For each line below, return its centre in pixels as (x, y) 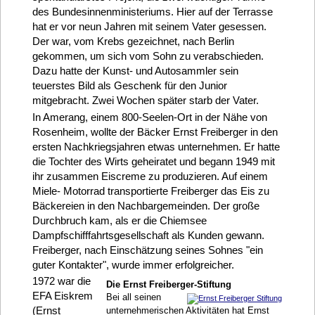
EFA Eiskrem (62, 295)
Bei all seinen (133, 297)
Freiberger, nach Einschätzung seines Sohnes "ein (147, 250)
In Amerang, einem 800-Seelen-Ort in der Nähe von (149, 117)
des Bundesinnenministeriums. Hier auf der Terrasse (152, 12)
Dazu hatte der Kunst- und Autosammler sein (135, 71)
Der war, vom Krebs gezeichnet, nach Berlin (133, 41)
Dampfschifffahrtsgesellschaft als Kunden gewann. (148, 236)
